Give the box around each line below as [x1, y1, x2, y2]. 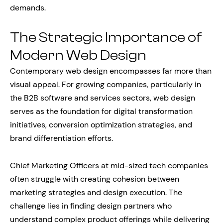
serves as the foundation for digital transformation [10, 106, 193, 116]
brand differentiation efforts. [10, 133, 113, 143]
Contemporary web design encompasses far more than [10, 66, 212, 76]
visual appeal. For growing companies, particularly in [10, 79, 201, 90]
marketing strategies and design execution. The [10, 187, 182, 198]
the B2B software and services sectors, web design [10, 93, 195, 103]
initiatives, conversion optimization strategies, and [10, 119, 192, 130]
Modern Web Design [10, 47, 146, 63]
